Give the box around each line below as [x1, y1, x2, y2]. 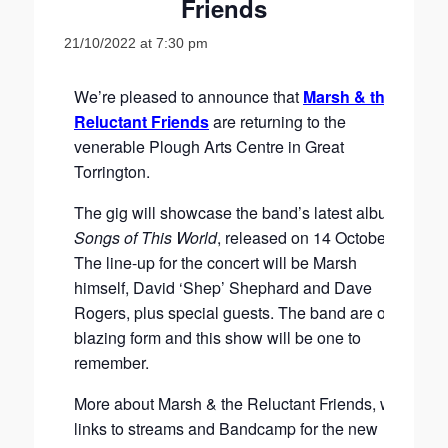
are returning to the [209, 110, 346, 133]
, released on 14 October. [217, 226, 394, 249]
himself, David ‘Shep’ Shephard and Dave [74, 276, 372, 299]
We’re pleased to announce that [74, 85, 303, 108]
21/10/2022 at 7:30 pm [64, 35, 208, 51]
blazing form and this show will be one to [74, 326, 361, 349]
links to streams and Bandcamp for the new [74, 417, 378, 440]
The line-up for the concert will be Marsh [74, 251, 357, 274]
